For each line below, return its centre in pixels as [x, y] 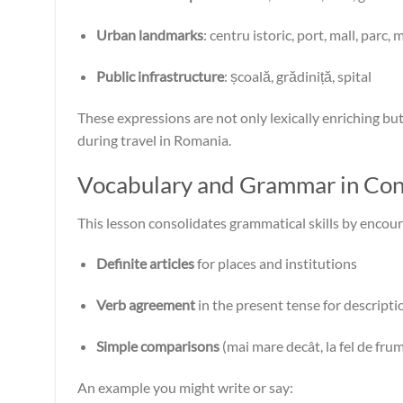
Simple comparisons [157, 345]
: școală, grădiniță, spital [297, 76]
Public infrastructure [160, 76]
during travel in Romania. [154, 139]
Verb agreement [145, 305]
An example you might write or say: [185, 387]
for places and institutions [275, 264]
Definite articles [145, 264]
